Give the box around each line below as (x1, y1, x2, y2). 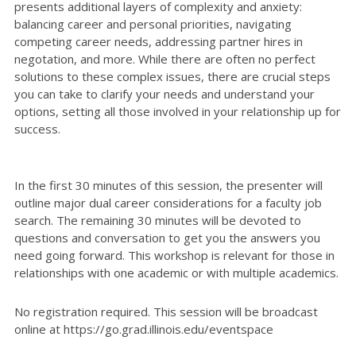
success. (14, 120, 60, 137)
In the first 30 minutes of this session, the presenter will (14, 176, 323, 193)
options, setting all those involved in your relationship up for (14, 103, 341, 119)
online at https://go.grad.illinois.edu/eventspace (14, 320, 273, 337)
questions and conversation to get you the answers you (14, 229, 320, 246)
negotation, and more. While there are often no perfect (14, 50, 315, 67)
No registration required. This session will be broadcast (14, 303, 318, 319)
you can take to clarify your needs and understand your (14, 85, 315, 102)
